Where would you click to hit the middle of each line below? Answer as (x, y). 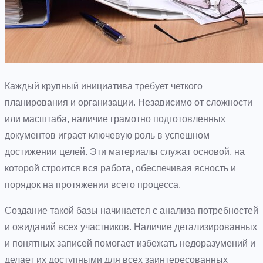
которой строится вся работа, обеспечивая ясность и (120, 168)
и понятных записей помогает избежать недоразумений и (130, 243)
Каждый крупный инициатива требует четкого (104, 86)
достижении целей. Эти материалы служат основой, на (125, 151)
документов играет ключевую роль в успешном (107, 135)
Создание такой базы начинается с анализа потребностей (131, 210)
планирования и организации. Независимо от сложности (129, 102)
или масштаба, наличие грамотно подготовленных (115, 119)
